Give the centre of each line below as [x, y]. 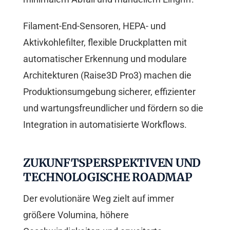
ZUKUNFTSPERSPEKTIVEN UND [112, 163]
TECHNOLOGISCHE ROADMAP [108, 177]
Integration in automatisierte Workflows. [105, 125]
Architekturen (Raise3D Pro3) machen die [107, 75]
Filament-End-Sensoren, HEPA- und [94, 26]
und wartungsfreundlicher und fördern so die [113, 108]
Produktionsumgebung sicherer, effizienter [109, 92]
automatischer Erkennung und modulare [105, 59]
